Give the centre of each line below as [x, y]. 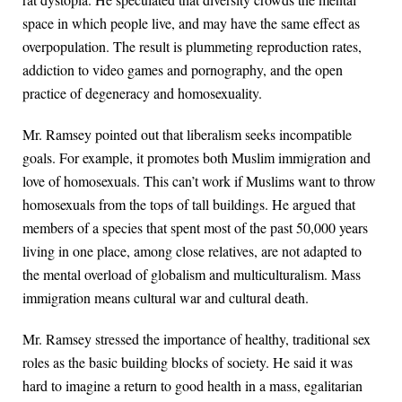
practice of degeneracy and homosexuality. [142, 93]
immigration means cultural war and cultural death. [166, 298]
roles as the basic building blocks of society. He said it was [188, 363]
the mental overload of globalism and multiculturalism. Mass [192, 275]
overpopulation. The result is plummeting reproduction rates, [192, 47]
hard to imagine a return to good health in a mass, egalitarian [192, 386]
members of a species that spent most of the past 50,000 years [195, 228]
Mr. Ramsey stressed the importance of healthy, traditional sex [197, 339]
